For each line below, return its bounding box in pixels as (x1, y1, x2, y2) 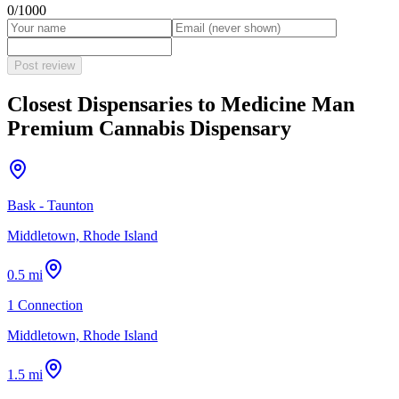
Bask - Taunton (7, 197, 94, 213)
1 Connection (7, 297, 83, 313)
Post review (14, 58, 75, 72)
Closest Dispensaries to (7, 92, 221, 116)
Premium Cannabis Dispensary (7, 116, 291, 140)
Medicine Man (221, 92, 354, 116)
